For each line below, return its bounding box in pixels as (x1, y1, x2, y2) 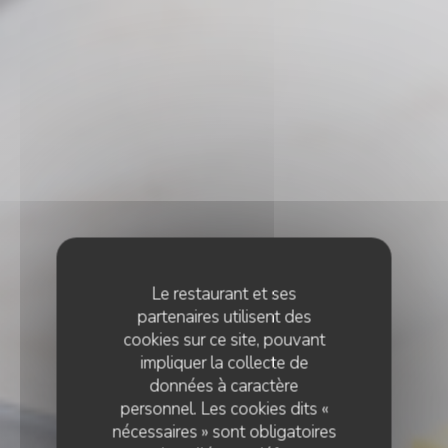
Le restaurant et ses (151, 282, 297, 306)
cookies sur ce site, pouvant (123, 328, 325, 352)
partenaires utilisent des (137, 305, 311, 329)
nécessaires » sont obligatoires (112, 420, 336, 444)
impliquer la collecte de (140, 351, 308, 375)
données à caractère (149, 374, 299, 398)
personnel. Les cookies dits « (120, 397, 328, 421)
